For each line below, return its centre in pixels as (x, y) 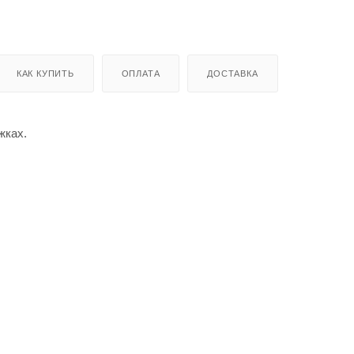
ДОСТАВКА (233, 73)
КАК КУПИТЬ (45, 73)
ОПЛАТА (141, 73)
